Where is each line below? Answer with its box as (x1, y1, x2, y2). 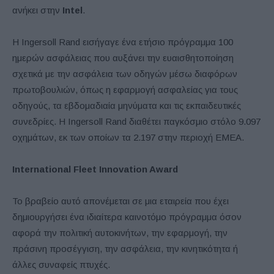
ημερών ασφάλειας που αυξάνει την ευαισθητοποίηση (12, 52, 234, 63)
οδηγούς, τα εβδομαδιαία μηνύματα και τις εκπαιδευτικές (12, 100, 241, 111)
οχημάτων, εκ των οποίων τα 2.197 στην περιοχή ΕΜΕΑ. (12, 131, 244, 143)
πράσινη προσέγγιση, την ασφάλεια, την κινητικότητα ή (12, 243, 238, 254)
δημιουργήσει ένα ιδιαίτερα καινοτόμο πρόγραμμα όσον (12, 211, 242, 222)
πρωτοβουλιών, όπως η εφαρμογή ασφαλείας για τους (12, 84, 238, 95)
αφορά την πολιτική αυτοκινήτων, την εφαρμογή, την (12, 227, 228, 238)
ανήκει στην (12, 4, 62, 15)
